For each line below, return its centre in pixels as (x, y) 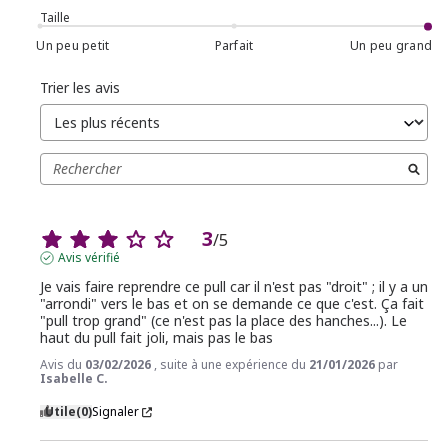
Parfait (234, 45)
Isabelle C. (74, 379)
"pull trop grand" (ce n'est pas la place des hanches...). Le (223, 321)
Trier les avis (80, 87)
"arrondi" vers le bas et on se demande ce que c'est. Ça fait (232, 304)
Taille (55, 17)
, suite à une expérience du (231, 365)
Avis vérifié (88, 258)
